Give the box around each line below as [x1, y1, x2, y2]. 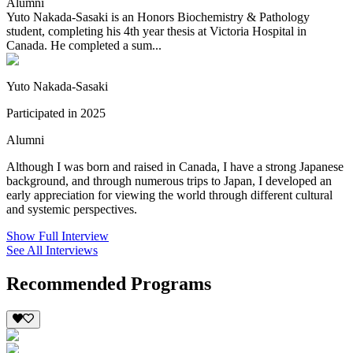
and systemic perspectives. [6, 203, 140, 217]
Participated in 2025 [6, 106, 106, 121]
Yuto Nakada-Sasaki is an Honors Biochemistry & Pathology [6, 10, 310, 24]
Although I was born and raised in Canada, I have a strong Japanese [6, 160, 344, 174]
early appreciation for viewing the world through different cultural [6, 188, 333, 203]
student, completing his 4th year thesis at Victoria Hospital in [6, 24, 307, 39]
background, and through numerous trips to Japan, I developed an [6, 174, 332, 188]
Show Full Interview [6, 229, 109, 243]
